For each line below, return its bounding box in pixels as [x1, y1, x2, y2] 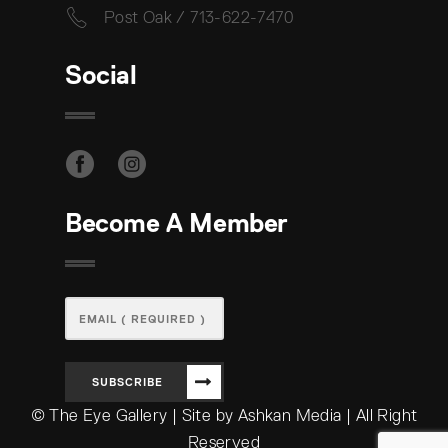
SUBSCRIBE [92, 376, 163, 389]
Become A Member [65, 209, 288, 238]
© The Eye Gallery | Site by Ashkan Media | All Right [30, 406, 418, 426]
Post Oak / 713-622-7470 [103, 8, 295, 28]
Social [65, 61, 137, 90]
